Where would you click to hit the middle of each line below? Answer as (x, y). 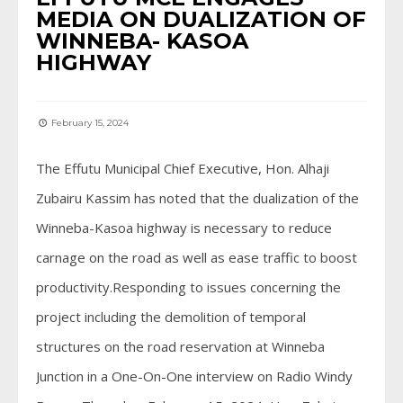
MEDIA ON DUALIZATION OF (201, 20)
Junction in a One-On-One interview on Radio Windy (194, 376)
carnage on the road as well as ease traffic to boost (197, 258)
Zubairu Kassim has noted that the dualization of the (197, 198)
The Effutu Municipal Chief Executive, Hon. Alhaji (183, 169)
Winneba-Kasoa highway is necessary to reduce (184, 228)
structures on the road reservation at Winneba (180, 347)
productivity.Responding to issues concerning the (188, 287)
